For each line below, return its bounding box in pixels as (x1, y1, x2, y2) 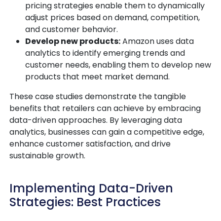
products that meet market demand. (25, 71, 170, 82)
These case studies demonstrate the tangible (9, 90, 186, 102)
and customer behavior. (25, 23, 118, 35)
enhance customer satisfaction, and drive (9, 138, 171, 149)
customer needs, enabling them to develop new (25, 59, 211, 71)
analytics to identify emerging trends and (25, 47, 185, 59)
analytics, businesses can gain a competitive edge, (9, 126, 204, 138)
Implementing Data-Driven (9, 180, 173, 196)
